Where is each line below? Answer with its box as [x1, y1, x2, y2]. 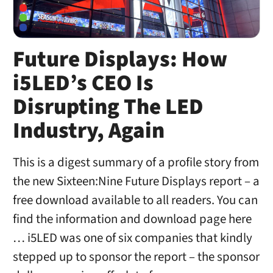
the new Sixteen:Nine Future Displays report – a [12, 172, 260, 190]
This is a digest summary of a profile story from [12, 153, 259, 171]
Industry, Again [12, 115, 165, 147]
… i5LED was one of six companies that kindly [12, 229, 252, 247]
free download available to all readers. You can [12, 191, 258, 209]
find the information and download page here [12, 210, 252, 228]
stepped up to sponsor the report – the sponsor [12, 247, 260, 266]
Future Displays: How [12, 44, 227, 76]
